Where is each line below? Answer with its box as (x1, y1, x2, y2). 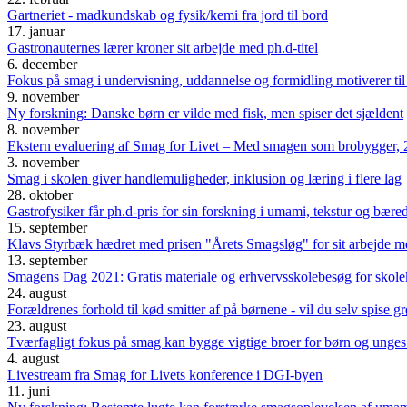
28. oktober (7, 187, 73, 203)
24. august (7, 285, 66, 302)
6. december (7, 56, 77, 73)
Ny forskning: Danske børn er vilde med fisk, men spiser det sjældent (7, 105, 403, 122)
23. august (7, 318, 66, 334)
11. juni (7, 383, 50, 400)
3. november (7, 154, 79, 171)
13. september (7, 253, 87, 269)
